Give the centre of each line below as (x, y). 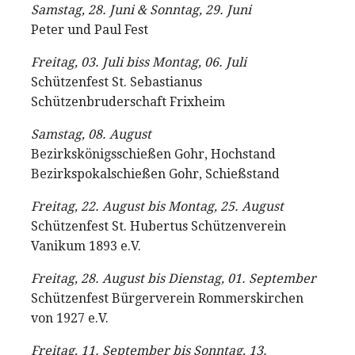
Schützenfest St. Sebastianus (116, 82)
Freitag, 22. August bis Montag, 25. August (157, 206)
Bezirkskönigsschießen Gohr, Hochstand (153, 154)
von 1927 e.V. (70, 318)
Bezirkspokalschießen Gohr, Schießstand (155, 174)
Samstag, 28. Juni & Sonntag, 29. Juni (141, 10)
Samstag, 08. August (91, 134)
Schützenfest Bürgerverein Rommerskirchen (167, 298)
